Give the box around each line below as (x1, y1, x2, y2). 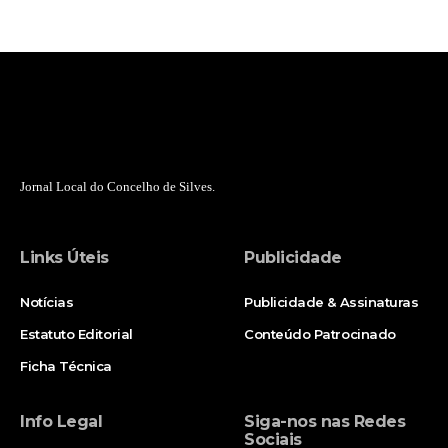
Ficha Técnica (20, 358, 113, 375)
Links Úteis (20, 248, 109, 268)
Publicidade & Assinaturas (244, 294, 419, 311)
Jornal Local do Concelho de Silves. (20, 179, 215, 195)
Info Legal (20, 412, 103, 432)
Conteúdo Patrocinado (244, 326, 396, 343)
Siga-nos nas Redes (244, 412, 406, 432)
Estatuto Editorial (20, 326, 133, 343)
